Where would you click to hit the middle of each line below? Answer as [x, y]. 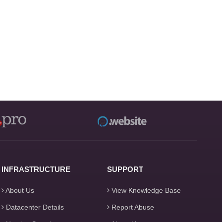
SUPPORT [125, 169]
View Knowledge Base [145, 190]
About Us [19, 190]
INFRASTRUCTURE [36, 169]
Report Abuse [132, 207]
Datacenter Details [34, 207]
